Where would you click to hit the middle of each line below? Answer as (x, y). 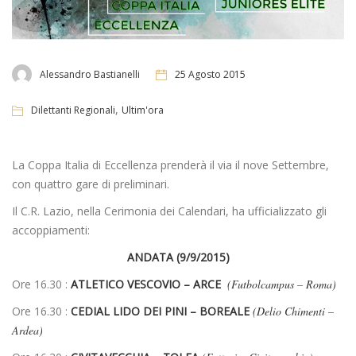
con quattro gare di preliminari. (91, 184)
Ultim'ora (143, 110)
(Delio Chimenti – (293, 311)
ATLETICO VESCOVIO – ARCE (147, 284)
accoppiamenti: (51, 230)
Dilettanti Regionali (73, 110)
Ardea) (27, 331)
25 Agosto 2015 (210, 74)
